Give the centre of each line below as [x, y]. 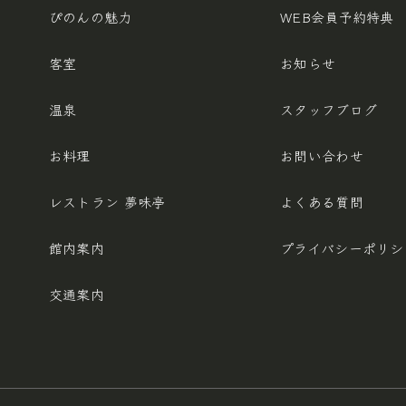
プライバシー [321, 248]
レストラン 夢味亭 [107, 202]
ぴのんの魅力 [90, 17]
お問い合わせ [321, 156]
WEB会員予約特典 [337, 17]
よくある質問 [321, 202]
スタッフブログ [329, 110]
